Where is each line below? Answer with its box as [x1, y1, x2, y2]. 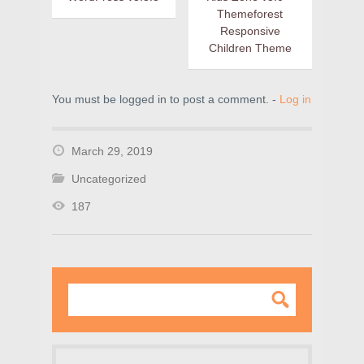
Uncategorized [71, 172, 146, 186]
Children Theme [208, 41, 292, 55]
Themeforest [217, 7, 284, 21]
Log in [279, 93, 311, 106]
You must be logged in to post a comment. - [52, 93, 279, 106]
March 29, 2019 [71, 145, 153, 158]
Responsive [219, 24, 280, 38]
